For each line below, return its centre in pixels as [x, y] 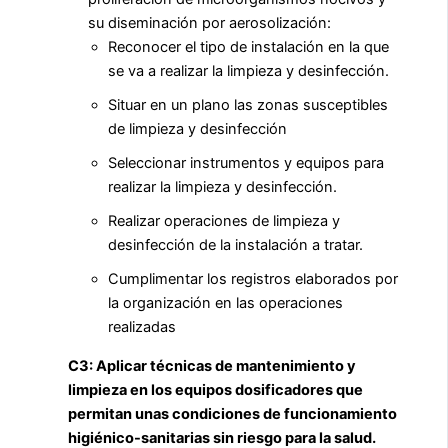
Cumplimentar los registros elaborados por [253, 279]
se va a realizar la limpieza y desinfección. [248, 71]
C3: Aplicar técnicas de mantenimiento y [212, 365]
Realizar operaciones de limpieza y [224, 221]
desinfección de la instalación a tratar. [235, 245]
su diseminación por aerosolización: [209, 23]
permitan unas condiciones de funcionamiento [232, 413]
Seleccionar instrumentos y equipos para [246, 163]
